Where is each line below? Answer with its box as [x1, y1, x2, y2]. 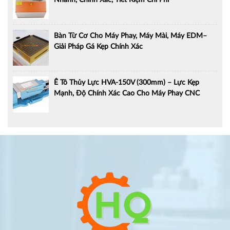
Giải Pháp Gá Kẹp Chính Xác [54, 43, 143, 50]
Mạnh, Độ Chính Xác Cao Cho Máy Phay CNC [54, 89, 200, 97]
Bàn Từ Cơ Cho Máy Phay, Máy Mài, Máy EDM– [54, 32, 207, 40]
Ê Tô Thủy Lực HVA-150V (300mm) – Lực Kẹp [54, 79, 199, 86]
